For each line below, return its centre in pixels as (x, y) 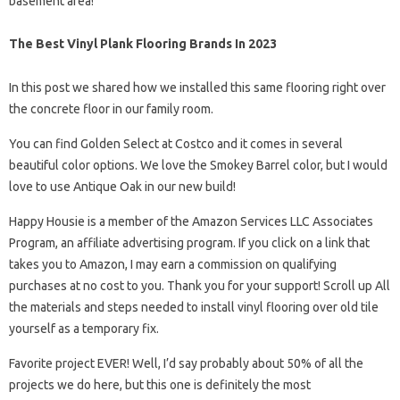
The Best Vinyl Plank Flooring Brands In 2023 (143, 44)
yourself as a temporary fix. (84, 329)
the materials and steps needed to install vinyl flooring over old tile (194, 307)
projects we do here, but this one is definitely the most (160, 385)
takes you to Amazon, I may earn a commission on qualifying (173, 264)
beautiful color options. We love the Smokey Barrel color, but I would (198, 165)
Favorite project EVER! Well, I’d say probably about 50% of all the (186, 363)
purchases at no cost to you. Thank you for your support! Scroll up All (200, 286)
